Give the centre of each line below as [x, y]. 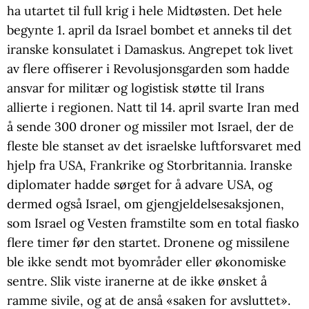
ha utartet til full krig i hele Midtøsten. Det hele [144, 11]
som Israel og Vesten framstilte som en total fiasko [153, 223]
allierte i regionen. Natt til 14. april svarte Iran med [153, 108]
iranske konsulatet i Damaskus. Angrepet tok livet [150, 50]
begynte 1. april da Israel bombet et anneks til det [149, 30]
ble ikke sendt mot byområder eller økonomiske [147, 262]
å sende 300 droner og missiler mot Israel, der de [150, 127]
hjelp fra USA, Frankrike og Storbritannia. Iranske [150, 166]
